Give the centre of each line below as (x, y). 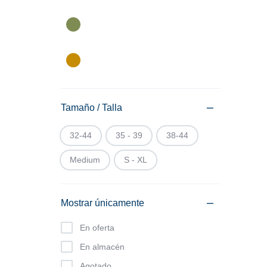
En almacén (102, 247)
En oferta (97, 228)
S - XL (136, 160)
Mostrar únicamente (103, 203)
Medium (85, 160)
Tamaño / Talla (91, 108)
